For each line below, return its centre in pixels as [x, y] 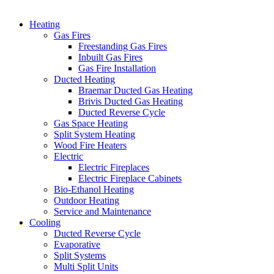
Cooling [45, 222]
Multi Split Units [86, 266]
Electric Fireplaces [114, 167]
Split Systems [80, 255]
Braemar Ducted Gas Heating [135, 90]
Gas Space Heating [91, 123]
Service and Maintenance [102, 211]
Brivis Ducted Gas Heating [131, 101]
